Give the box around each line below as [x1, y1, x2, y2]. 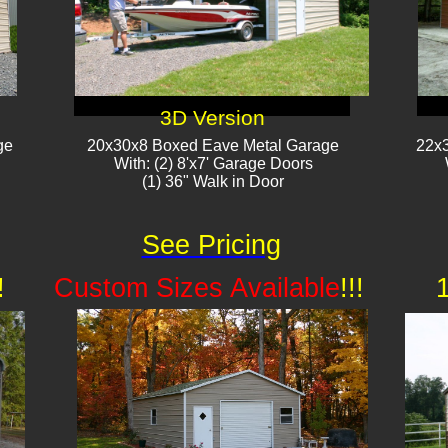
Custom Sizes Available [54, 273, 340, 303]
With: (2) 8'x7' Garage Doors [113, 155, 313, 172]
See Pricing [141, 230, 281, 260]
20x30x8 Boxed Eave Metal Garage [87, 137, 339, 154]
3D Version [159, 106, 265, 130]
